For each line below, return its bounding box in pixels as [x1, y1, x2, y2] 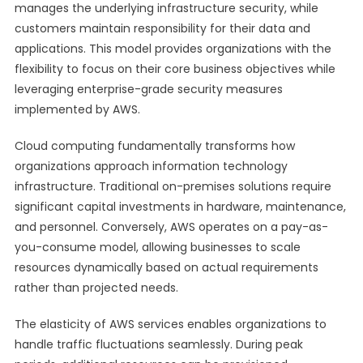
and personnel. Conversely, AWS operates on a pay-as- [14, 219, 328, 235]
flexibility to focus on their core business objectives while [14, 61, 335, 77]
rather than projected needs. [14, 280, 178, 296]
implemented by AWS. [14, 101, 140, 117]
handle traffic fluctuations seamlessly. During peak [14, 336, 303, 352]
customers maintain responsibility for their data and [14, 20, 310, 36]
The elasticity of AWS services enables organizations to [14, 316, 327, 332]
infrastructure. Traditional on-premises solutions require [14, 178, 331, 194]
